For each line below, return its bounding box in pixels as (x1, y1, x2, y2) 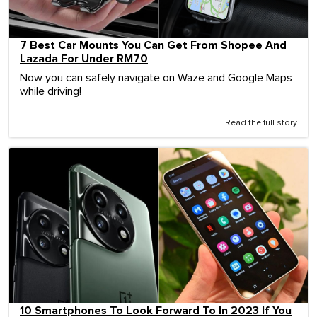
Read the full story (225, 118, 297, 127)
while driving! (20, 85, 81, 97)
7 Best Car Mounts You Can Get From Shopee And (20, 38, 287, 52)
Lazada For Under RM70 (20, 51, 148, 66)
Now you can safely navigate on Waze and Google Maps (20, 71, 292, 83)
